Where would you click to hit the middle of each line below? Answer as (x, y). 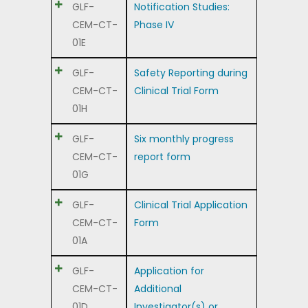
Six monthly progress (184, 139)
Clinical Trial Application (191, 205)
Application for (169, 271)
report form (162, 157)
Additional (158, 289)
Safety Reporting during (191, 73)
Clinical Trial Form (176, 91)
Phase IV (154, 25)
